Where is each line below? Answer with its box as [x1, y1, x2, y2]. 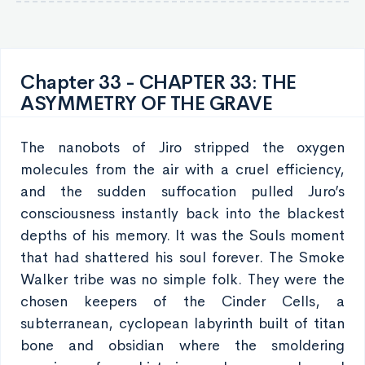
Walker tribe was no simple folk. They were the [20, 270, 345, 288]
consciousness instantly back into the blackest [20, 204, 345, 222]
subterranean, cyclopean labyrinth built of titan [20, 314, 345, 332]
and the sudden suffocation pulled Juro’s [20, 182, 345, 200]
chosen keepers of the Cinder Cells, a [20, 292, 345, 310]
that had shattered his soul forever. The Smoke [20, 248, 345, 266]
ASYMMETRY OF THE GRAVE [20, 90, 273, 116]
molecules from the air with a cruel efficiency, [20, 161, 345, 178]
